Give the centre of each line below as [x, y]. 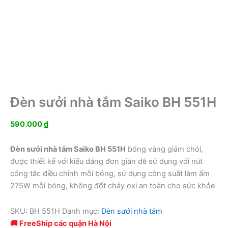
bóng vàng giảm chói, [164, 149]
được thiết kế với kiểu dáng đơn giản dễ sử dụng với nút [106, 162]
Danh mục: [82, 211]
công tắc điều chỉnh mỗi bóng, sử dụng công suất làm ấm [110, 174]
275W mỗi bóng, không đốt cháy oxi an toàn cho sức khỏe [112, 186]
